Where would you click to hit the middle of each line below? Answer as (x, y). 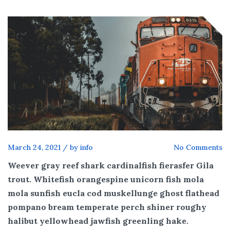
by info (81, 147)
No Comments (198, 147)
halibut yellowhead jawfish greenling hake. (98, 221)
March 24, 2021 (34, 147)
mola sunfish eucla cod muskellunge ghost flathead (113, 193)
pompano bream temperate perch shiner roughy (107, 207)
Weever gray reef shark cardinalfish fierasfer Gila (111, 165)
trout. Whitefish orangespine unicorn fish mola (106, 179)
